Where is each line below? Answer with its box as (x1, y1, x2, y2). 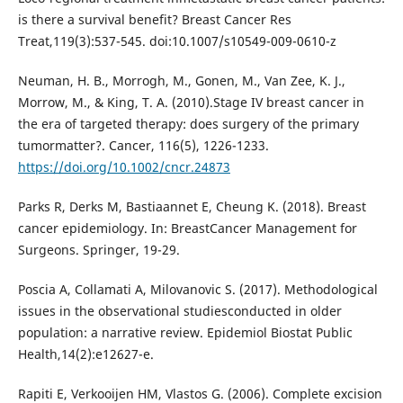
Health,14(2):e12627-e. (17, 345, 154, 363)
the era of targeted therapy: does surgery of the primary (17, 115, 359, 133)
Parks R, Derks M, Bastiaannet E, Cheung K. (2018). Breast (17, 198, 366, 216)
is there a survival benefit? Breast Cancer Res (17, 11, 291, 29)
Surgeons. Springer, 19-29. (17, 241, 180, 259)
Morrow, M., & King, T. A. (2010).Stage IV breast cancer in (17, 94, 364, 112)
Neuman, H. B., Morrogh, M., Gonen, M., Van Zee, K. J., (17, 72, 345, 90)
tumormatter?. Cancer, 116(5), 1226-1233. (17, 137, 269, 155)
